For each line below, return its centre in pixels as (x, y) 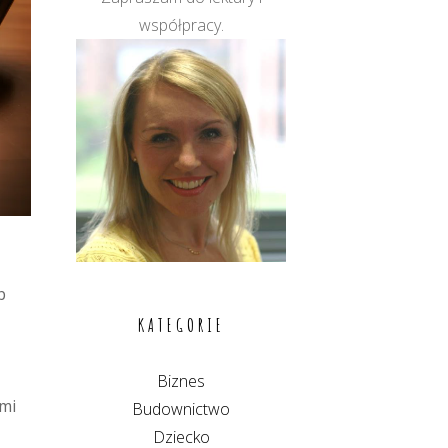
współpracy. (181, 25)
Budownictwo (181, 408)
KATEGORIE (181, 324)
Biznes (181, 380)
